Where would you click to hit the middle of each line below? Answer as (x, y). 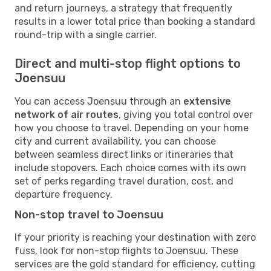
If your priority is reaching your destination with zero (135, 237)
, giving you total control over (186, 114)
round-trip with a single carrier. (86, 34)
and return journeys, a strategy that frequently (123, 8)
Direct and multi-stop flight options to (128, 63)
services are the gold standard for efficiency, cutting (135, 264)
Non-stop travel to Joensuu (89, 214)
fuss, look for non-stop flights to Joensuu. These (126, 250)
